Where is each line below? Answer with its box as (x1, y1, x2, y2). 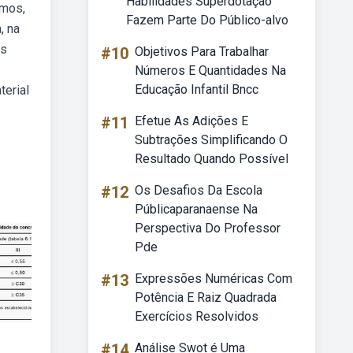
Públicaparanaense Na (135, 202, 258, 217)
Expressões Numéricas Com (135, 271, 292, 286)
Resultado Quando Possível (135, 151, 288, 166)
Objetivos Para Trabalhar (135, 44, 269, 59)
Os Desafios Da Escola (135, 183, 262, 198)
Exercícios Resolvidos (135, 309, 258, 324)
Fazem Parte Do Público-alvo (126, 13, 288, 28)
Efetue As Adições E (135, 113, 248, 128)
